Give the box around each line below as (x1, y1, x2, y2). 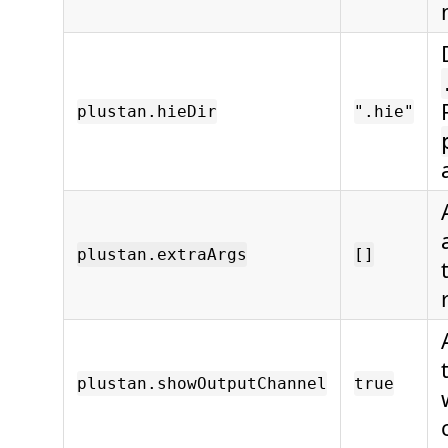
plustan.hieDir (77, 102, 217, 122)
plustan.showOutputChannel (77, 374, 327, 394)
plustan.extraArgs (77, 245, 247, 265)
